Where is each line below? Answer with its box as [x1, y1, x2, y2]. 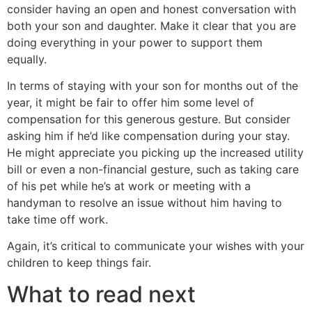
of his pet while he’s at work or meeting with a [7, 179, 251, 194]
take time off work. [7, 212, 108, 227]
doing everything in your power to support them [7, 35, 263, 49]
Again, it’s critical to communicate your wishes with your [7, 239, 304, 253]
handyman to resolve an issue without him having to [7, 196, 282, 210]
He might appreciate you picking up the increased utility [7, 146, 304, 160]
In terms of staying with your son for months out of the [7, 79, 298, 93]
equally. [7, 52, 47, 66]
